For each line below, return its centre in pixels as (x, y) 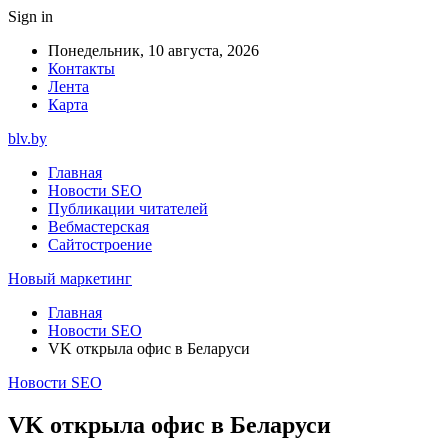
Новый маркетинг (70, 278)
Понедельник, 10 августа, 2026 (153, 50)
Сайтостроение (100, 244)
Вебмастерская (98, 226)
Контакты (81, 68)
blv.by (27, 138)
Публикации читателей (128, 208)
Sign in (30, 16)
